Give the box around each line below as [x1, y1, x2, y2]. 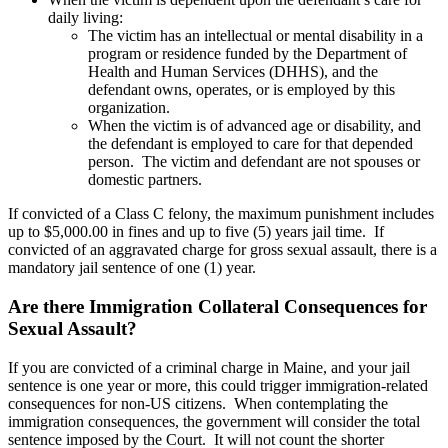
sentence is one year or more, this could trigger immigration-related [8, 376, 428, 394]
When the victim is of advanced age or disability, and [88, 117, 421, 135]
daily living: [48, 9, 123, 27]
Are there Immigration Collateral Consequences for [8, 296, 427, 318]
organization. [88, 99, 174, 117]
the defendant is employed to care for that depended [88, 135, 413, 153]
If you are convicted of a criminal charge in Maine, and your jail [8, 358, 410, 376]
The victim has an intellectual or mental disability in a [88, 27, 423, 45]
